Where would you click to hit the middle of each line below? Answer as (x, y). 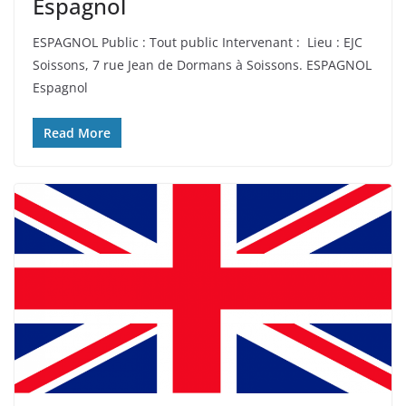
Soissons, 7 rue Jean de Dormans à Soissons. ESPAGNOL (202, 64)
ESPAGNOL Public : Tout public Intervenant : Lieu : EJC (198, 42)
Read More (77, 132)
